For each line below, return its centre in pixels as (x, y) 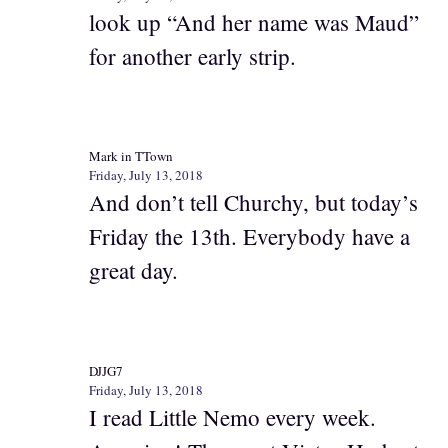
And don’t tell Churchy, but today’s (253, 202)
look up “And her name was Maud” (254, 21)
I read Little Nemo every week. (232, 416)
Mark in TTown (131, 156)
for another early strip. (192, 55)
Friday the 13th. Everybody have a (249, 236)
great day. (133, 270)
